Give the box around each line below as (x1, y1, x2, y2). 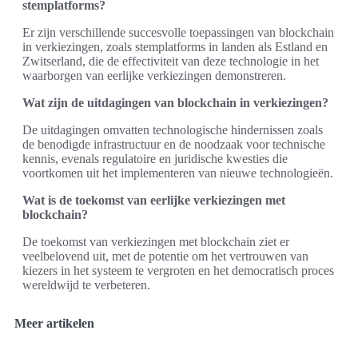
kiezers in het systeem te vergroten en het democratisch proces (22, 263, 334, 277)
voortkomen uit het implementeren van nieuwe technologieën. (22, 165, 333, 180)
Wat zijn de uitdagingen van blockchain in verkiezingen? (22, 95, 328, 109)
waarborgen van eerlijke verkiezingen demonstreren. (22, 68, 286, 82)
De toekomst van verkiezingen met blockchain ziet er (22, 234, 289, 249)
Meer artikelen (14, 316, 94, 330)
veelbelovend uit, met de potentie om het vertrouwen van (22, 249, 308, 263)
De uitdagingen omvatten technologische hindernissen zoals (22, 122, 323, 137)
